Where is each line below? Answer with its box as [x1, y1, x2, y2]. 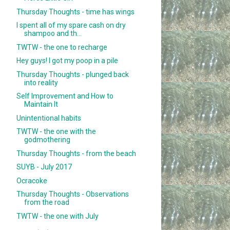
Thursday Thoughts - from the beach [16, 149, 137, 158]
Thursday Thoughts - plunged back [16, 70, 129, 79]
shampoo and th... [24, 29, 82, 38]
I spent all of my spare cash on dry [16, 21, 126, 30]
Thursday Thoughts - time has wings [16, 7, 135, 16]
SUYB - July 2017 [16, 163, 72, 171]
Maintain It [24, 100, 59, 109]
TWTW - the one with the [16, 127, 97, 136]
